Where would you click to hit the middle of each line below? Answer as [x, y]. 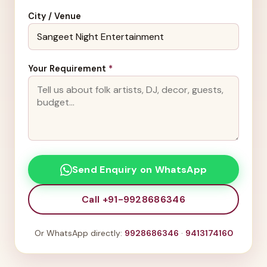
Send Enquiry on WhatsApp [139, 170]
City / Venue [54, 16]
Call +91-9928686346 [133, 199]
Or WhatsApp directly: [79, 233]
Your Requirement [68, 69]
